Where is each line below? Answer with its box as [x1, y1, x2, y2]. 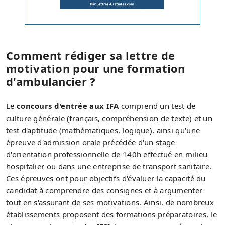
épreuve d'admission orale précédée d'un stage [6, 137, 175, 147]
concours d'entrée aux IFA [16, 100, 119, 111]
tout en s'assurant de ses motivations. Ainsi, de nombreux [6, 197, 214, 207]
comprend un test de [119, 100, 196, 111]
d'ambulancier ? [6, 73, 96, 89]
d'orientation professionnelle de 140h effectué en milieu [6, 149, 208, 159]
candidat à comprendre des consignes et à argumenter [6, 185, 203, 195]
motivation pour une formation [6, 60, 185, 76]
